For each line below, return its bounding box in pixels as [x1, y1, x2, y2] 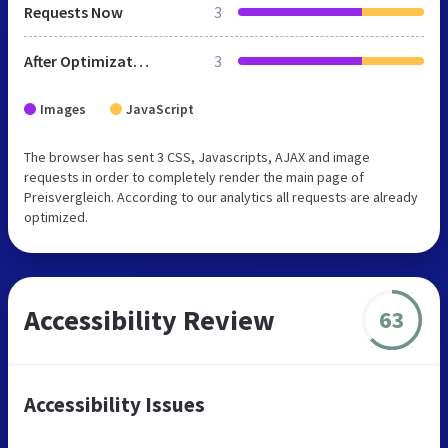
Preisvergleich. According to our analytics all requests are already [24, 187, 418, 206]
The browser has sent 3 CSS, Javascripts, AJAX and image [24, 147, 370, 166]
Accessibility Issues [24, 390, 205, 418]
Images [40, 99, 86, 118]
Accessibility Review [24, 301, 275, 338]
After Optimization [133, 50, 149, 71]
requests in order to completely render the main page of [24, 167, 364, 186]
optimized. [24, 207, 88, 226]
